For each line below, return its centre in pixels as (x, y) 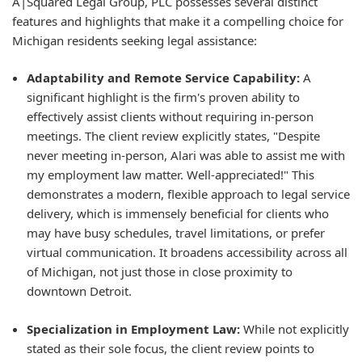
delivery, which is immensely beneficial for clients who (178, 213)
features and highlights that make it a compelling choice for (178, 21)
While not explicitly (295, 328)
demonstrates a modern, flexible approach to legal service (188, 194)
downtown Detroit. (79, 291)
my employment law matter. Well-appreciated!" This (170, 175)
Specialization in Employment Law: (133, 328)
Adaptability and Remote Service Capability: (163, 78)
